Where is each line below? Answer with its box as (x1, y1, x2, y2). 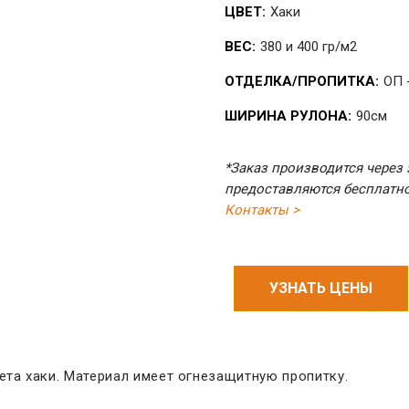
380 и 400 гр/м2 (260, 38, 357, 55)
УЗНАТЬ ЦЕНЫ (269, 279, 372, 297)
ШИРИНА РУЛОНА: (225, 108, 351, 124)
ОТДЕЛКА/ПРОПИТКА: (225, 73, 379, 89)
